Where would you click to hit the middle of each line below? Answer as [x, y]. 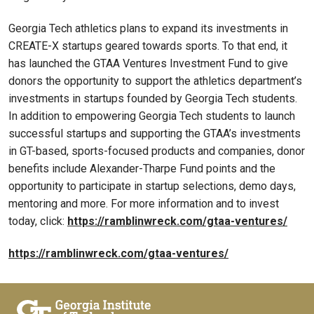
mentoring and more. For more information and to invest [144, 203]
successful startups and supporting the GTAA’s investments [155, 133]
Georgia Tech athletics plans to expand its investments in [148, 28]
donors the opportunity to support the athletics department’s [155, 81]
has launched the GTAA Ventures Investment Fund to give [148, 63]
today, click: [38, 221]
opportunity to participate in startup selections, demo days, [152, 186]
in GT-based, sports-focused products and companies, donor [157, 151]
